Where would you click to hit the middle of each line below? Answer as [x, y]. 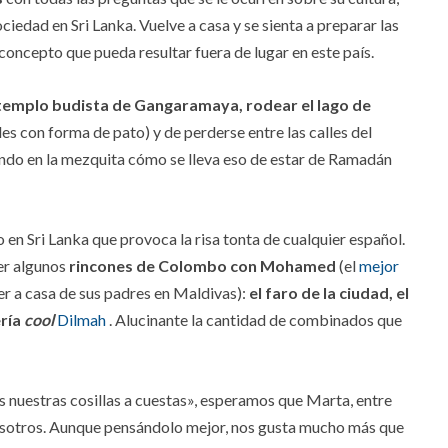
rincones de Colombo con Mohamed [202, 266]
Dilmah [83, 320]
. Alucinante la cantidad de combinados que [255, 320]
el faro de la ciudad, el [329, 293]
